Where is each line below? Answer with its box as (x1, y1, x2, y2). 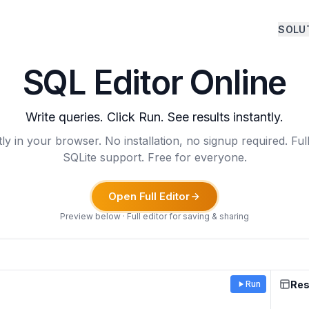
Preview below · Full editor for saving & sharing (60, 211, 249, 221)
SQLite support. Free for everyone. (62, 150, 247, 164)
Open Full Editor (108, 190, 190, 203)
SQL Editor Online (22, 62, 287, 103)
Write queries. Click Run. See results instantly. (26, 110, 283, 124)
